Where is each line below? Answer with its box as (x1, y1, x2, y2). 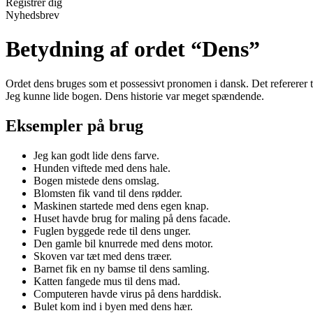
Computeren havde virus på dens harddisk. (34, 287, 221, 300)
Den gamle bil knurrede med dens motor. (34, 237, 213, 249)
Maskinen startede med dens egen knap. (34, 199, 209, 212)
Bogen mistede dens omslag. (34, 174, 159, 187)
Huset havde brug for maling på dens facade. (34, 212, 231, 224)
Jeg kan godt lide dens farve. (34, 149, 159, 161)
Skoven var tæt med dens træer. (34, 249, 172, 262)
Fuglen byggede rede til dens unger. (34, 224, 191, 237)
